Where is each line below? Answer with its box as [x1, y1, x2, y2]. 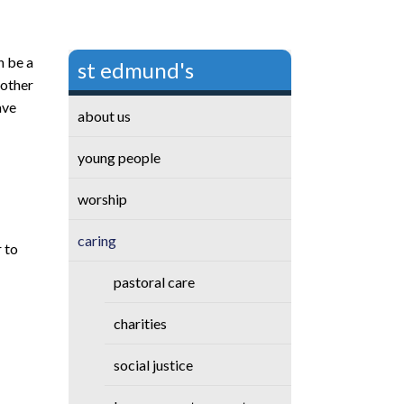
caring [78, 232, 117, 249]
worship [78, 190, 128, 207]
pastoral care [114, 273, 196, 290]
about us [78, 107, 132, 124]
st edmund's [78, 57, 195, 83]
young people [78, 149, 161, 166]
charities [114, 315, 168, 332]
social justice [114, 356, 194, 373]
